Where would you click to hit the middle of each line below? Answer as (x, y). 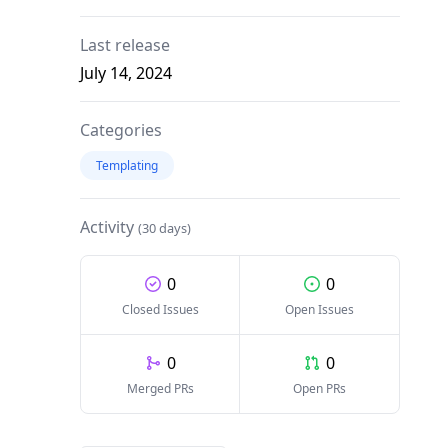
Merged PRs (160, 388)
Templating (127, 165)
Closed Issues (160, 309)
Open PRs (319, 388)
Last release (125, 45)
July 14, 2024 (126, 73)
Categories (121, 130)
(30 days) (164, 228)
